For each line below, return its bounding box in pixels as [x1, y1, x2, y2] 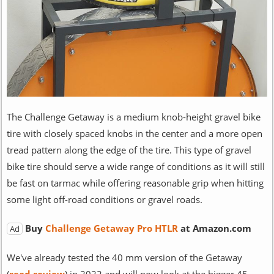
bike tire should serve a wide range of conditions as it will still [6, 160, 265, 172]
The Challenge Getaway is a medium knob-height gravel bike [6, 110, 261, 123]
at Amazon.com [180, 221, 251, 234]
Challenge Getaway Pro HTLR [45, 221, 180, 234]
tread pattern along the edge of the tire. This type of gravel [6, 143, 251, 156]
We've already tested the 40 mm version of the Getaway [6, 251, 242, 264]
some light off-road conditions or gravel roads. [6, 193, 202, 206]
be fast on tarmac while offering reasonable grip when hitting [6, 176, 264, 189]
